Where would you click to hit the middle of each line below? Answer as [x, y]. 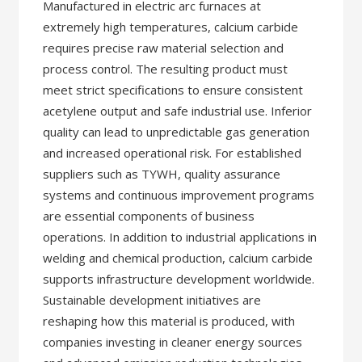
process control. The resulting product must [166, 69]
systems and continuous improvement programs [179, 195]
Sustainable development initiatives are [152, 300]
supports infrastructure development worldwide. [179, 279]
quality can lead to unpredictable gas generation [177, 132]
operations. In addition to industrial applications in [180, 237]
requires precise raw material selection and [164, 48]
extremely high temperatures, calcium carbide [171, 27]
